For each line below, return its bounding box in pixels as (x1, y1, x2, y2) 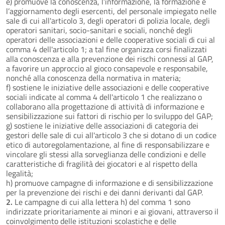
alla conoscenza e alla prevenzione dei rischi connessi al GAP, (6, 52, 213, 65)
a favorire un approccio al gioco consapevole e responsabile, (6, 62, 208, 74)
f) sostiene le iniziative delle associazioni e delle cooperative (6, 81, 209, 93)
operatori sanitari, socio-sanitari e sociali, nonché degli (6, 24, 192, 36)
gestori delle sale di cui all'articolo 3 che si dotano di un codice (6, 129, 216, 141)
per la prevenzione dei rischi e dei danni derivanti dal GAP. (6, 186, 203, 198)
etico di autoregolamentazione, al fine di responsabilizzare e (6, 138, 209, 151)
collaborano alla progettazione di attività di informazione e (6, 100, 204, 113)
